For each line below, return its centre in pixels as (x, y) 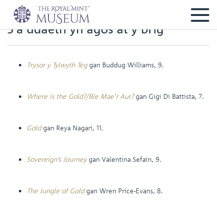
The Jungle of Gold (55, 191)
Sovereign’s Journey (57, 159)
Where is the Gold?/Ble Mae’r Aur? (80, 96)
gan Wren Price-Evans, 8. (124, 191)
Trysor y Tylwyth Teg (57, 65)
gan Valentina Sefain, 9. (124, 159)
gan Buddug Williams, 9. (125, 65)
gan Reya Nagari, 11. (73, 128)
